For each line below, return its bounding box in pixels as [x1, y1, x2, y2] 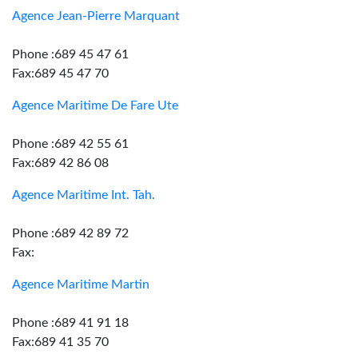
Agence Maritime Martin [12, 278, 149, 291]
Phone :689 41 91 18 [12, 316, 129, 329]
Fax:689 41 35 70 [12, 336, 109, 348]
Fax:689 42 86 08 [12, 157, 109, 169]
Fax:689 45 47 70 [12, 67, 109, 80]
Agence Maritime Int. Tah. [12, 189, 155, 201]
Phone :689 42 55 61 [12, 137, 129, 150]
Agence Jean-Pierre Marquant [12, 10, 180, 22]
